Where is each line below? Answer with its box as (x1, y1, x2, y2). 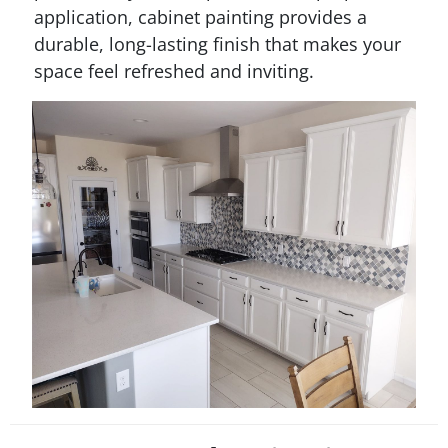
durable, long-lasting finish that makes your (34, 31, 401, 56)
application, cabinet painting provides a (34, 4, 367, 29)
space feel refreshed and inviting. (34, 58, 314, 83)
